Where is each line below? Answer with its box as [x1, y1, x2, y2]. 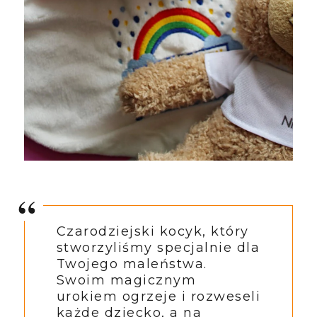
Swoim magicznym [56, 272, 197, 288]
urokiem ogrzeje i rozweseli [56, 288, 261, 304]
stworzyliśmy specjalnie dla [56, 239, 260, 255]
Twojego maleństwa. [56, 255, 207, 272]
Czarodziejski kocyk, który [56, 223, 249, 239]
